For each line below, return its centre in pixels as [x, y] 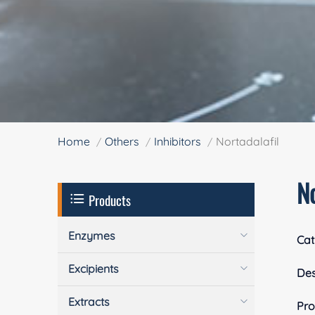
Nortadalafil [248, 141]
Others [122, 141]
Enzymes [92, 235]
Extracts [89, 301]
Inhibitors [178, 141]
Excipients [94, 268]
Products [109, 199]
